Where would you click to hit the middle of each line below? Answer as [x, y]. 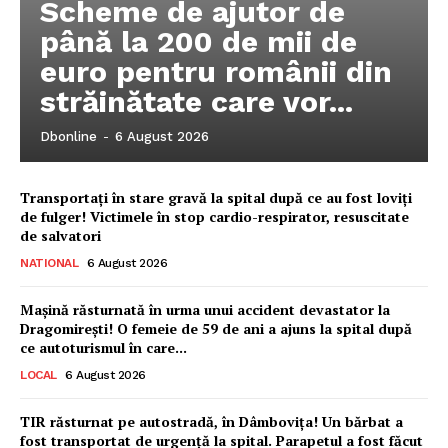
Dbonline [68, 136]
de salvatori [60, 235]
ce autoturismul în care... [103, 347]
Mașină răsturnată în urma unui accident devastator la [205, 309]
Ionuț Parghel [393, 388]
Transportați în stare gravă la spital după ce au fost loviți [216, 197]
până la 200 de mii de [198, 41]
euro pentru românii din [216, 71]
